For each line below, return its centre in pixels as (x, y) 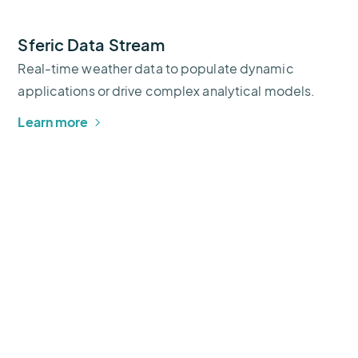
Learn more (53, 121)
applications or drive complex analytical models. (167, 90)
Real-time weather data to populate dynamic (156, 68)
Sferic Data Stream (91, 44)
